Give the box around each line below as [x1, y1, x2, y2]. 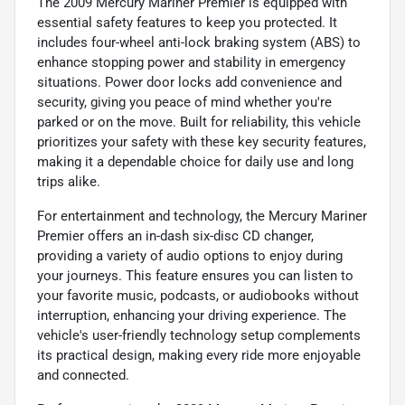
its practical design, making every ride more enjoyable [37, 346, 361, 363]
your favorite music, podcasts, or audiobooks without [37, 287, 359, 304]
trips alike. [37, 173, 100, 190]
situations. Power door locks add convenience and [37, 73, 342, 90]
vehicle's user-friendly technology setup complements [37, 326, 361, 344]
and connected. [37, 366, 129, 383]
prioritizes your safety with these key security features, [37, 133, 366, 150]
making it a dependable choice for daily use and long [37, 153, 353, 170]
